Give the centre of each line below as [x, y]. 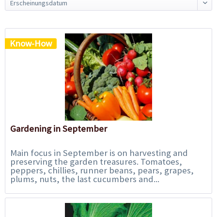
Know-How [31, 43]
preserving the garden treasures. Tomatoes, [96, 161]
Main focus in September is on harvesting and [99, 153]
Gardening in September [59, 128]
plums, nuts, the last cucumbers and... [85, 179]
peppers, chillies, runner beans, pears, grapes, [102, 170]
